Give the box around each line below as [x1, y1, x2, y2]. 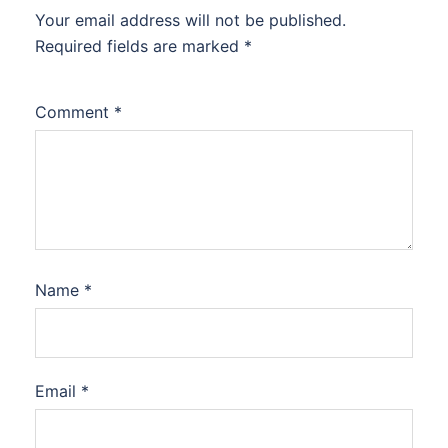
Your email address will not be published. [35, 10, 346, 30]
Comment [35, 102, 114, 122]
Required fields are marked [35, 36, 244, 56]
